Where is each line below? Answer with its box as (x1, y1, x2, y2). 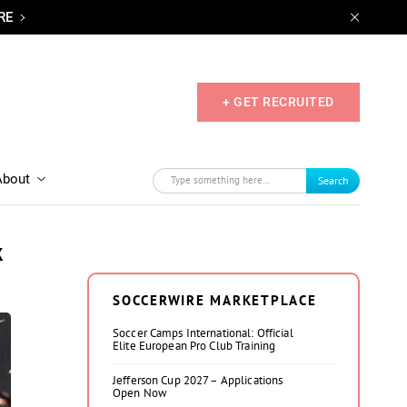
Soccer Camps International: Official (113, 325, 293, 341)
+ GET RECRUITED (223, 94, 334, 109)
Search (317, 173, 349, 187)
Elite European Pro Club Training (113, 338, 276, 353)
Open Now (113, 385, 168, 401)
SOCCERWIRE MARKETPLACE (113, 292, 317, 309)
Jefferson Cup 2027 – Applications (113, 372, 283, 388)
